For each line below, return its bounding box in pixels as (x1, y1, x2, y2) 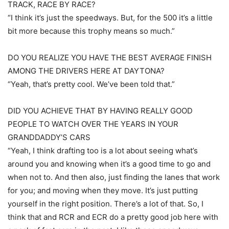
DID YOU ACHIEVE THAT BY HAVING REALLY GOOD (8, 106, 193, 116)
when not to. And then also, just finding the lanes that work (8, 172, 220, 182)
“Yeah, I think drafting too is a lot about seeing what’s (8, 146, 198, 155)
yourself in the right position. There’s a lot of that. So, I (8, 199, 203, 209)
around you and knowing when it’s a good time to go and (8, 159, 211, 169)
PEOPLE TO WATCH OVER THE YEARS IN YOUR (8, 119, 178, 129)
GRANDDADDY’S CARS (8, 132, 90, 142)
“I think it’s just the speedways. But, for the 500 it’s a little (8, 13, 213, 22)
